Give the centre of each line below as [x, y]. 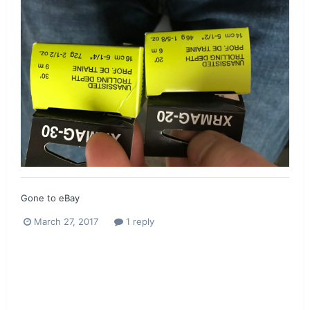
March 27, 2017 [66, 221]
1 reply [139, 221]
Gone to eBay [50, 198]
